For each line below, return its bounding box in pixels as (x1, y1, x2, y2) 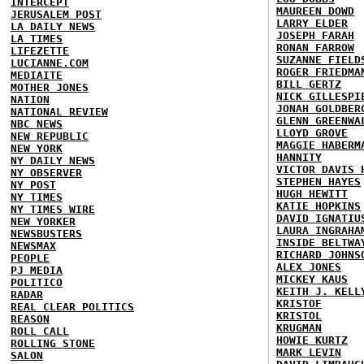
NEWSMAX (11, 239, 56, 252)
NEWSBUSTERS (11, 227, 82, 240)
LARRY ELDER (276, 17, 348, 29)
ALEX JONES (276, 261, 341, 273)
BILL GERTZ (276, 78, 341, 90)
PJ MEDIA (11, 263, 63, 276)
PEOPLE (11, 251, 50, 264)
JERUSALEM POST (11, 7, 102, 20)
